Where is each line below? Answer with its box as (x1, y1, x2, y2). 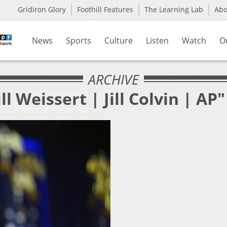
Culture (104, 35, 133, 46)
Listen (146, 35, 169, 46)
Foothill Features (77, 5, 133, 14)
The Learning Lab (144, 5, 203, 14)
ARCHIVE (88, 70, 139, 89)
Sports (66, 35, 91, 46)
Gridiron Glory (18, 5, 66, 14)
